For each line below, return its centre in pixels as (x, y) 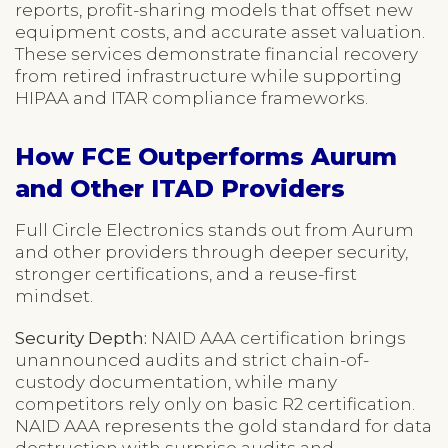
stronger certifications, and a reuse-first (186, 273)
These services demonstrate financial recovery (216, 53)
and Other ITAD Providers (180, 188)
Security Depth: (81, 337)
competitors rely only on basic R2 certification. (215, 403)
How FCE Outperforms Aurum (206, 156)
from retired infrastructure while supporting (208, 75)
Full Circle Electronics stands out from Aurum (214, 229)
